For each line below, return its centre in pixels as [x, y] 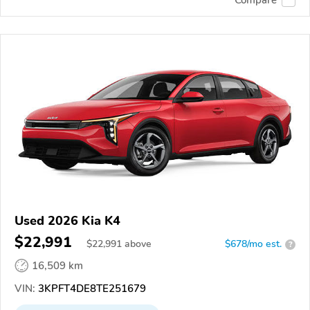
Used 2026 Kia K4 [67, 221]
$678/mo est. [253, 244]
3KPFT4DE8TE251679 [91, 289]
